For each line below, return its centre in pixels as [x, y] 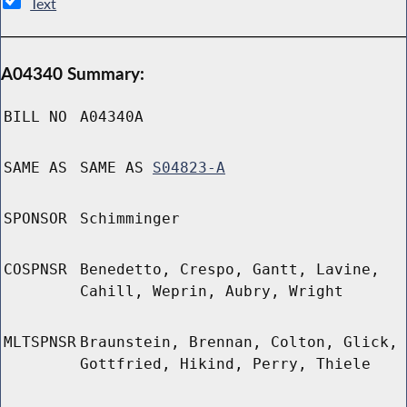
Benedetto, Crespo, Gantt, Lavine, [230, 270]
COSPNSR [35, 270]
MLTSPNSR [40, 342]
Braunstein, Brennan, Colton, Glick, [239, 342]
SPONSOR [35, 219]
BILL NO [35, 117]
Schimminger [130, 219]
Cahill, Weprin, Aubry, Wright [212, 292]
